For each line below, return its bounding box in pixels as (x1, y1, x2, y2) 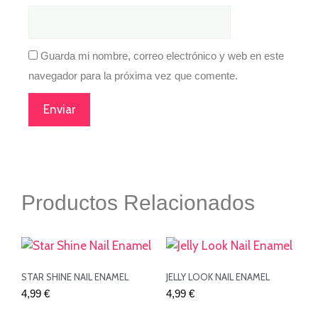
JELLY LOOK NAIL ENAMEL (166, 270, 270, 283)
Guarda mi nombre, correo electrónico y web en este (40, 50, 284, 62)
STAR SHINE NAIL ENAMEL (21, 270, 128, 283)
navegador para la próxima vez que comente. (28, 70, 238, 82)
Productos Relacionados (21, 191, 255, 215)
